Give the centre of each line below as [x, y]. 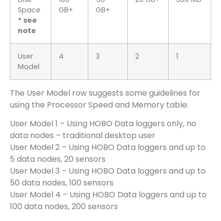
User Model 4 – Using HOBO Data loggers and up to [108, 195]
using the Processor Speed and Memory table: [99, 105]
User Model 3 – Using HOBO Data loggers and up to [108, 171]
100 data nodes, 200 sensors [64, 207]
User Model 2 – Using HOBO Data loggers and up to [108, 147]
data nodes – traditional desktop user [83, 136]
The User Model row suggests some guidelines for [105, 93]
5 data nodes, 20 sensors [58, 159]
